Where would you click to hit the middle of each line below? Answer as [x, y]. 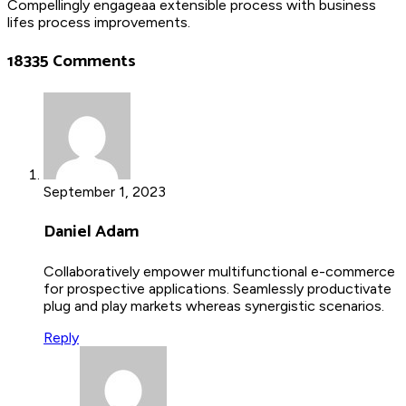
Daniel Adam [91, 231]
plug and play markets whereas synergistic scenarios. [214, 305]
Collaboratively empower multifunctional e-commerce [219, 271]
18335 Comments [72, 62]
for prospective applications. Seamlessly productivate [217, 288]
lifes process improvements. [99, 22]
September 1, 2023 [105, 192]
